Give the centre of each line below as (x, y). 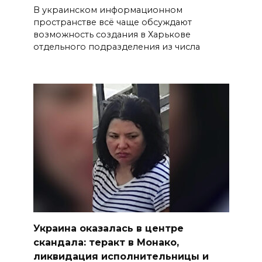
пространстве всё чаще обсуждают (112, 23)
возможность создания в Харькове (112, 35)
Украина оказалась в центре (108, 228)
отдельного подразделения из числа (116, 47)
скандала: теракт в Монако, (106, 242)
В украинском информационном (108, 10)
